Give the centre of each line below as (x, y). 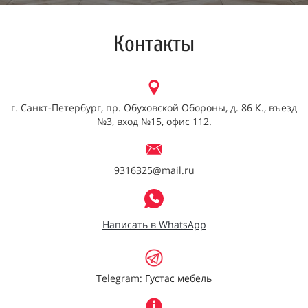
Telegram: (121, 278)
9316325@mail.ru (154, 170)
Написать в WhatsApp (154, 224)
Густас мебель (178, 278)
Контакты (154, 44)
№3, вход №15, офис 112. (154, 121)
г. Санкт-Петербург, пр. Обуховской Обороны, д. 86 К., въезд (154, 108)
